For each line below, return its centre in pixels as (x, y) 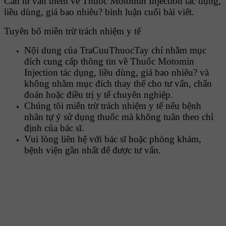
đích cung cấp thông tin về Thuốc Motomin (109, 62)
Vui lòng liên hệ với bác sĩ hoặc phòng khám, (113, 139)
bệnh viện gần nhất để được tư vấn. (93, 150)
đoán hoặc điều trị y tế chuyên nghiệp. (99, 95)
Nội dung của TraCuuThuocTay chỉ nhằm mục (115, 50)
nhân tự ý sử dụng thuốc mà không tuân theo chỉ (119, 117)
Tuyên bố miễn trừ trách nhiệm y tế (72, 31)
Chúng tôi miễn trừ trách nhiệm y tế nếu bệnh (113, 106)
